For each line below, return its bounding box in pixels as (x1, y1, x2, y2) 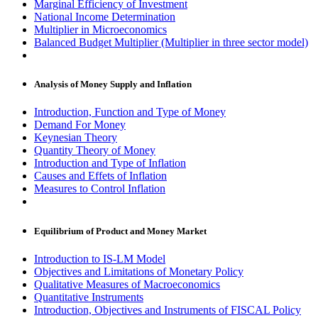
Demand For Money (34, 119, 126, 131)
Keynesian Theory (34, 131, 117, 144)
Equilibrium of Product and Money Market (34, 225, 207, 236)
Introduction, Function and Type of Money (34, 106, 226, 119)
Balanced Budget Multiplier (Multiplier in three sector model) (34, 36, 308, 49)
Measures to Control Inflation (34, 182, 165, 195)
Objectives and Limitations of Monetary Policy (34, 265, 243, 278)
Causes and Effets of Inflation (34, 170, 167, 182)
